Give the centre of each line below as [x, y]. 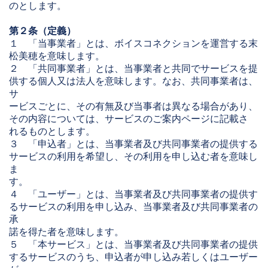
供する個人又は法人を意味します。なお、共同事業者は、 [133, 81]
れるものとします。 [52, 131]
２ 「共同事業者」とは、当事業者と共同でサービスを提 [133, 68]
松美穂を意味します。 [57, 56]
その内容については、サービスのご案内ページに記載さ [129, 119]
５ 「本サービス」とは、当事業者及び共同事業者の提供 [133, 244]
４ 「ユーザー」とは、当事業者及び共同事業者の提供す [133, 194]
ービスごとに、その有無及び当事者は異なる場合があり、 [133, 106]
